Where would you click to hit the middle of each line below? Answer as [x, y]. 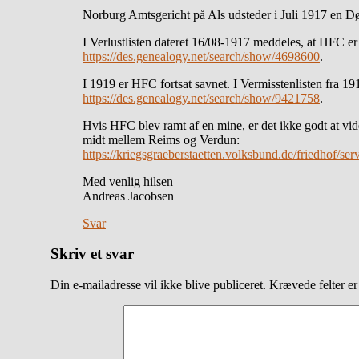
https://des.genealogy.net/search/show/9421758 [201, 98]
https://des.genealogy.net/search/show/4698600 [201, 56]
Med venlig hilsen [128, 181]
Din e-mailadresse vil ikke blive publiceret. [158, 284]
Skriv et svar [92, 254]
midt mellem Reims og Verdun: [161, 139]
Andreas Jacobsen [128, 196]
